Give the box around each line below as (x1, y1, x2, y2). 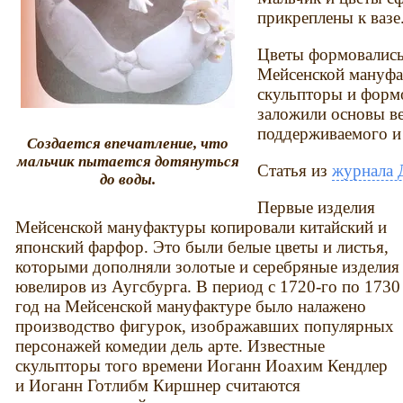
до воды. (100, 171, 157, 189)
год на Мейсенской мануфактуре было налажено (15, 297, 367, 317)
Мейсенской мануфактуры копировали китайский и (15, 218, 388, 237)
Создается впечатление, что (27, 135, 229, 153)
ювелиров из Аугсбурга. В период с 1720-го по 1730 (15, 277, 401, 297)
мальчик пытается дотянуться (16, 153, 239, 171)
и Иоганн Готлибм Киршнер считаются (15, 376, 301, 396)
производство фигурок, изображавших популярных (15, 317, 395, 336)
